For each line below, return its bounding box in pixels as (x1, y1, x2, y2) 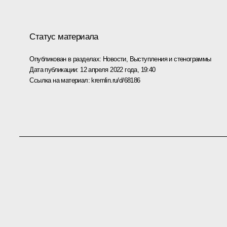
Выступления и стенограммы (129, 55, 211, 63)
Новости (103, 55, 126, 63)
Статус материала (29, 31, 98, 42)
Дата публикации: (29, 65, 81, 73)
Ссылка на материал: (29, 76, 92, 84)
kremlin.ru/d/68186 (91, 76, 140, 84)
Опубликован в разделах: (29, 55, 103, 63)
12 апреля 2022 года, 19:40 (80, 65, 156, 73)
